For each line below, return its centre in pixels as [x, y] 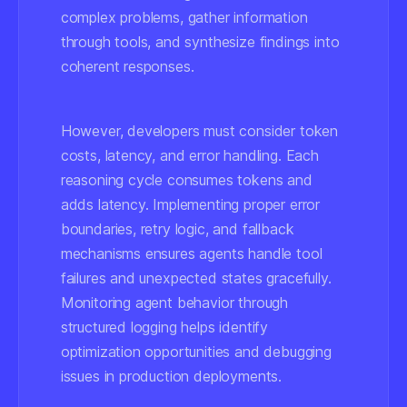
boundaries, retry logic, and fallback [177, 229]
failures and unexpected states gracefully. [196, 278]
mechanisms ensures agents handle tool [191, 253]
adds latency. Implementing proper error [190, 204]
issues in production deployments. [171, 376]
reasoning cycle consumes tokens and [186, 180]
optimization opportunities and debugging [196, 352]
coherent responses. [127, 66]
